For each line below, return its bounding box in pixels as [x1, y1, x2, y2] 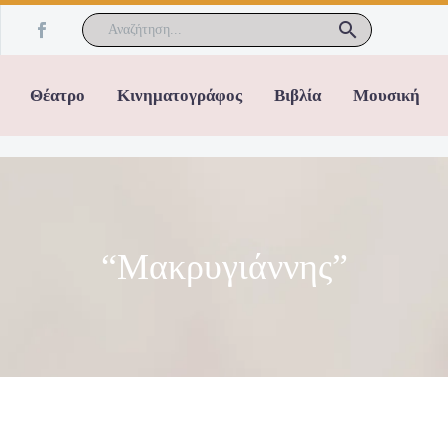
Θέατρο [30, 86, 85, 105]
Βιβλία [274, 86, 321, 105]
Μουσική [353, 86, 420, 105]
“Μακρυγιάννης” [100, 247, 348, 287]
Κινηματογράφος [117, 86, 242, 105]
